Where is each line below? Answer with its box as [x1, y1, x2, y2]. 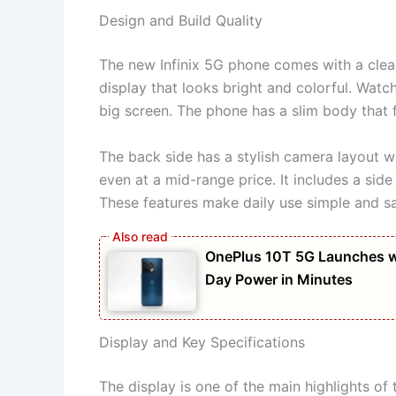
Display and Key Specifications [99, 332, 305, 351]
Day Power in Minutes [205, 270, 353, 289]
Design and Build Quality [99, 11, 263, 30]
